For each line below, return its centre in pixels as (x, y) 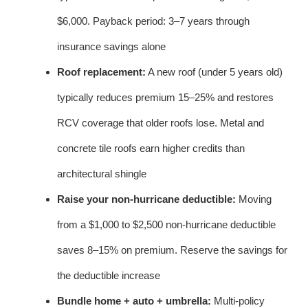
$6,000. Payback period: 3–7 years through (153, 21)
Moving (254, 199)
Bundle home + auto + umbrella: (134, 300)
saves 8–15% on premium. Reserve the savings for (172, 250)
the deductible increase (109, 275)
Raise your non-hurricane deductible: (146, 199)
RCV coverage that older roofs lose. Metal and (161, 122)
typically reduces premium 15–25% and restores (165, 97)
